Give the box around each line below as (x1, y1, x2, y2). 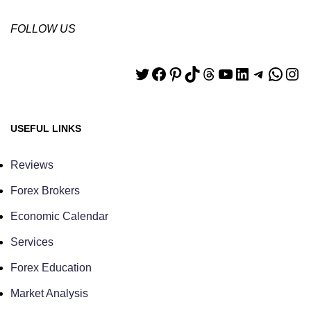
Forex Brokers (10, 184, 80, 196)
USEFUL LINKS (10, 122, 81, 134)
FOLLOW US (10, 22, 76, 35)
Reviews (10, 158, 53, 171)
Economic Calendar (10, 210, 108, 222)
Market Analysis (10, 287, 88, 299)
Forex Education (10, 261, 92, 274)
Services (10, 235, 53, 248)
